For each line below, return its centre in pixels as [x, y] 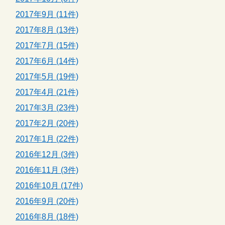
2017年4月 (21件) [47, 92]
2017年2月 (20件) [47, 123]
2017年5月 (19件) [47, 76]
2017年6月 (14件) [47, 61]
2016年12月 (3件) [47, 154]
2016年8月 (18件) [47, 216]
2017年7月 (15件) [47, 45]
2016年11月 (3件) [47, 170]
